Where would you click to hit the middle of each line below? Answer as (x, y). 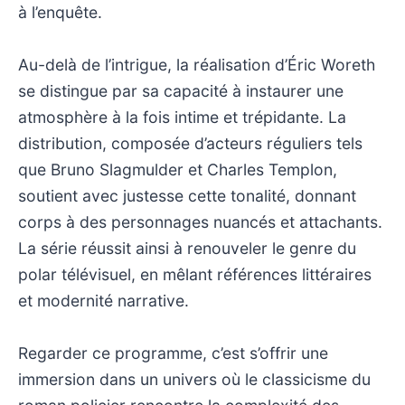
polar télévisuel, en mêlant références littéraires (195, 274)
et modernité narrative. (104, 300)
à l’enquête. (60, 12)
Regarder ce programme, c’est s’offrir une (173, 353)
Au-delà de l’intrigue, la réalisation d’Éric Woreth (197, 64)
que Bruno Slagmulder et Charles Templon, (178, 169)
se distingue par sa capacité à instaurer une (181, 90)
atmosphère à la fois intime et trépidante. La (182, 117)
